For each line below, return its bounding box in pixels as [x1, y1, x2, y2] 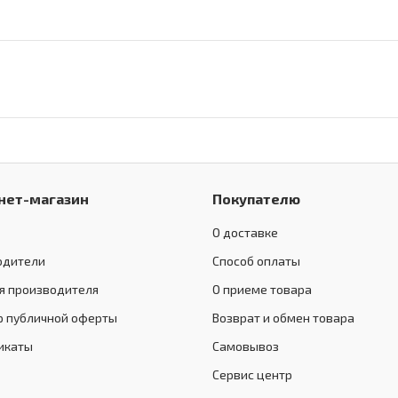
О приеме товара [212, 282, 312, 298]
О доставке [212, 225, 278, 241]
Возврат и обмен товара [212, 310, 354, 326]
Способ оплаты [212, 253, 300, 269]
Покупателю [212, 190, 300, 208]
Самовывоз [212, 338, 279, 354]
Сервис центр [212, 367, 292, 383]
